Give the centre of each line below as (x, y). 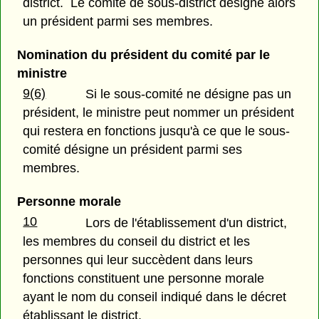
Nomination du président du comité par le (143, 55)
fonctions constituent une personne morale (144, 278)
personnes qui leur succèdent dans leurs (138, 260)
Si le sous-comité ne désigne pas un (189, 94)
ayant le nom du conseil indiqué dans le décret (155, 297)
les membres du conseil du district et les (137, 241)
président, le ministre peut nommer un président (159, 113)
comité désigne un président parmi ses (133, 150)
